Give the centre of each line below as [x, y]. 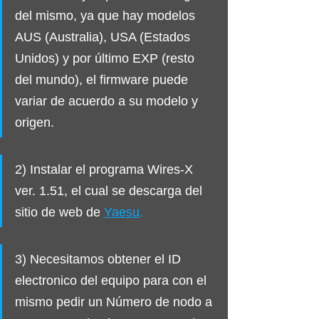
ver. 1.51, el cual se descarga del [110, 190]
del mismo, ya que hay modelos [107, 15]
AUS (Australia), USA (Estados [104, 37]
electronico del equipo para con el [113, 280]
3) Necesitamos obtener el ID [100, 259]
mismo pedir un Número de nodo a [115, 302]
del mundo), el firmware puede [103, 79]
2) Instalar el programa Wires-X [108, 169]
